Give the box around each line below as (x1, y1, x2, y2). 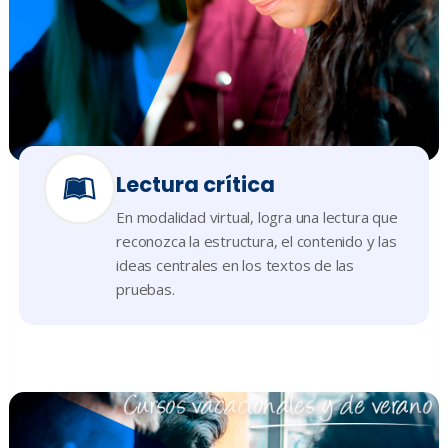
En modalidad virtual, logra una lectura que (116, 207, 398, 228)
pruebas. (116, 279, 175, 300)
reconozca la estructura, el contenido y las (116, 231, 397, 252)
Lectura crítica (116, 170, 276, 200)
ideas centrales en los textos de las (116, 255, 354, 276)
